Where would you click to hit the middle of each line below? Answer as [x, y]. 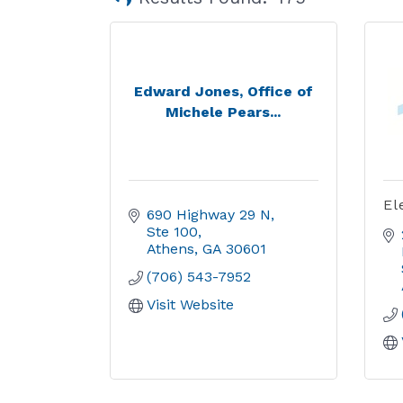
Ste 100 [172, 232]
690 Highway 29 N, [210, 215]
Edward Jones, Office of [223, 91]
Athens [170, 249]
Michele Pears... [224, 112]
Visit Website [190, 304]
